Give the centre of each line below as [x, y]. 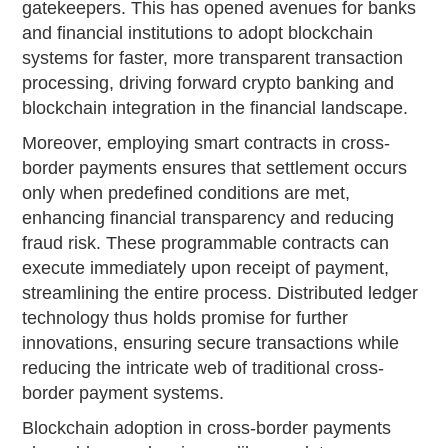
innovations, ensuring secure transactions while [211, 342]
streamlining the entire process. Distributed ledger [220, 292]
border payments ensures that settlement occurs [215, 167]
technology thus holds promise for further [185, 317]
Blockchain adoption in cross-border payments [207, 427]
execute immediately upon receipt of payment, [206, 267]
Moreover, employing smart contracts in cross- [206, 142]
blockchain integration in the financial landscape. [215, 107]
